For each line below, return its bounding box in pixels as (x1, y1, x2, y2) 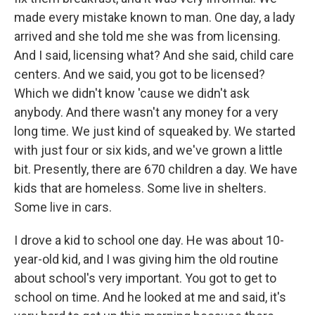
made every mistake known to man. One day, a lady (14, 10, 295, 25)
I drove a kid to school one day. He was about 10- (14, 233, 284, 247)
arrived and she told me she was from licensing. (14, 29, 281, 44)
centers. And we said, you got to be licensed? (14, 67, 265, 82)
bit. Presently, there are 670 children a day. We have (14, 162, 297, 176)
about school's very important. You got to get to (14, 271, 276, 285)
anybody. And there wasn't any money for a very (14, 105, 278, 120)
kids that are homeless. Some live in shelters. (14, 181, 266, 195)
